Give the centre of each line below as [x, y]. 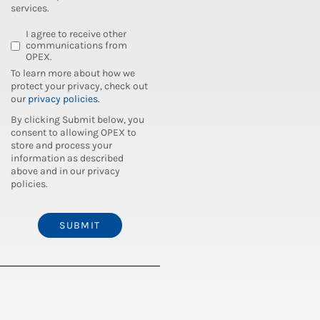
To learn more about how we [73, 73]
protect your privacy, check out [79, 86]
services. [30, 8]
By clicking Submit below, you [77, 120]
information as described [67, 158]
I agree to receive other [76, 34]
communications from [76, 45]
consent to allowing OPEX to [74, 132]
